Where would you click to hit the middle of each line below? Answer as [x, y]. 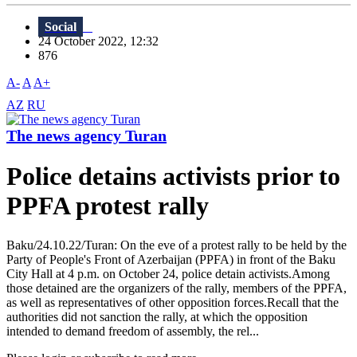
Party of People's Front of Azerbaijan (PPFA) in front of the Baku [171, 259]
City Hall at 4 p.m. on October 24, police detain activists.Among [168, 273]
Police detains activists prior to [173, 177]
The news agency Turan [86, 136]
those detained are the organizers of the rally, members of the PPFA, [177, 288]
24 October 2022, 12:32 [103, 41]
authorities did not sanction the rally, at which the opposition [157, 316]
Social [61, 27]
